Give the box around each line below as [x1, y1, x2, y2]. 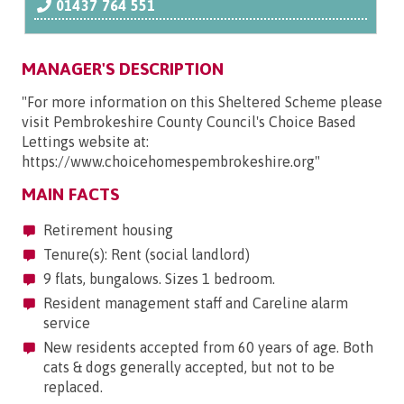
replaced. [43, 379, 103, 396]
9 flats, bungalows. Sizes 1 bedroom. [40, 271, 275, 288]
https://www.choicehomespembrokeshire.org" [22, 153, 320, 170]
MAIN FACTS [22, 184, 119, 205]
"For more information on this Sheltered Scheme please [22, 94, 382, 111]
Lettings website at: [22, 133, 149, 151]
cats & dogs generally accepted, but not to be [43, 359, 335, 376]
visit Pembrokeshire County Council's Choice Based [22, 114, 356, 131]
